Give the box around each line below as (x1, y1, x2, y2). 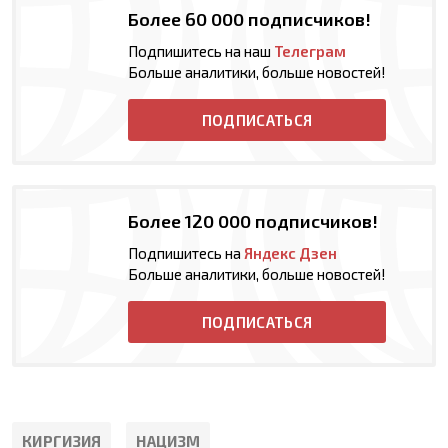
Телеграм (274, 42, 346, 61)
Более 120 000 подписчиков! (128, 210, 378, 233)
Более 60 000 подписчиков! (128, 8, 371, 31)
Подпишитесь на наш (128, 42, 274, 61)
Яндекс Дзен (244, 244, 337, 263)
